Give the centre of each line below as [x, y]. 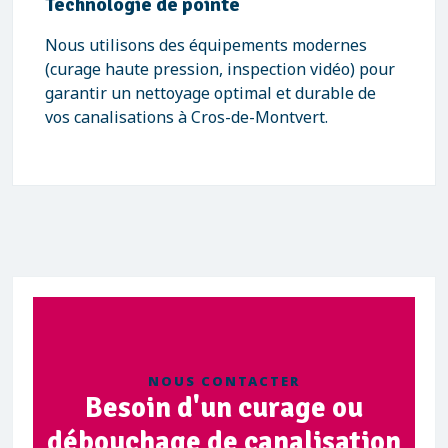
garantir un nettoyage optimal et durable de [210, 93]
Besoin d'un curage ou [224, 407]
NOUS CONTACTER [224, 381]
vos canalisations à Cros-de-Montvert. [186, 117]
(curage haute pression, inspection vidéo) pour [220, 69]
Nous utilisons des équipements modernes [206, 45]
